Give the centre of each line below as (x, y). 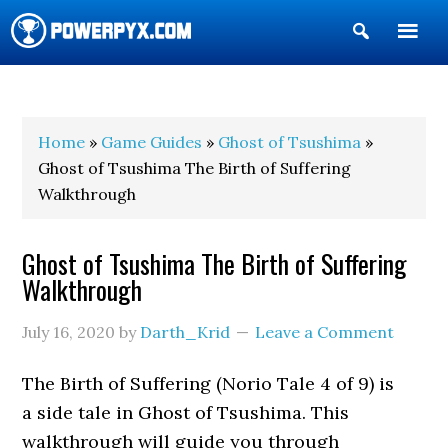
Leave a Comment (325, 332)
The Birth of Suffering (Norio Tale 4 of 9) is (208, 383)
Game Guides (152, 142)
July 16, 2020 (69, 332)
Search (401, 63)
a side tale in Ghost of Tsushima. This (186, 412)
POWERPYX (66, 88)
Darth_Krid (185, 332)
